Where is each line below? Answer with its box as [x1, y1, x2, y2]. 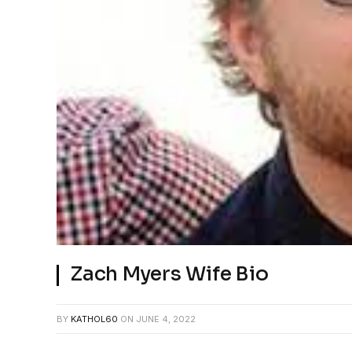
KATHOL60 [71, 313, 118, 324]
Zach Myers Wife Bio [71, 262, 269, 286]
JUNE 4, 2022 [136, 313, 196, 324]
